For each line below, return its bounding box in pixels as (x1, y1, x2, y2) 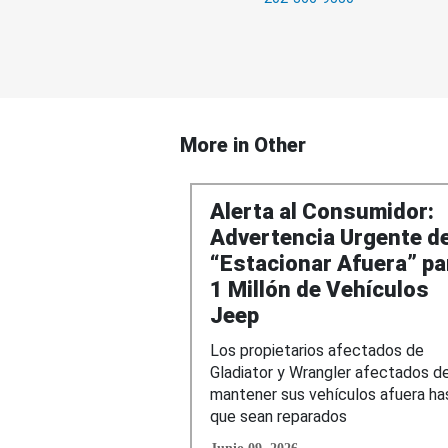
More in (180, 133, 254, 157)
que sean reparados (210, 406, 347, 426)
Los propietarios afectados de (210, 340, 424, 360)
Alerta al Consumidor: (210, 198, 434, 224)
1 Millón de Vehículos (210, 276, 429, 302)
